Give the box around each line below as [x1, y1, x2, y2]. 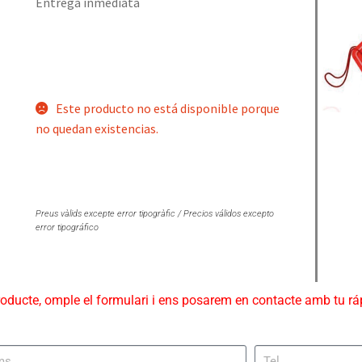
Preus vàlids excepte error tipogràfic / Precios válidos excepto [35, 208, 274, 220]
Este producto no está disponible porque [55, 99, 280, 116]
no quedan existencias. [35, 120, 158, 137]
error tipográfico [35, 222, 99, 234]
